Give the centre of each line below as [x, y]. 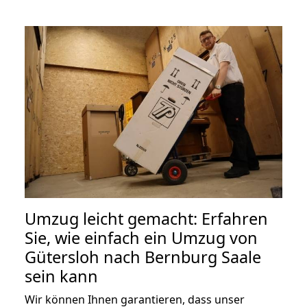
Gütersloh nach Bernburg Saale [143, 257]
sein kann [61, 276]
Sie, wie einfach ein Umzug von [141, 237]
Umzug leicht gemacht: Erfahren [146, 218]
